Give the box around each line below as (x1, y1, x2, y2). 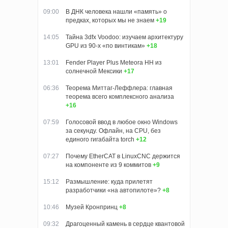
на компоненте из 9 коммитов (66, 161, 151, 168)
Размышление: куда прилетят (66, 178, 153, 185)
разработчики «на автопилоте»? (66, 186, 161, 194)
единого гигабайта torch (66, 135, 134, 143)
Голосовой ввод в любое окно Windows (66, 118, 178, 126)
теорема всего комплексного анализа (66, 93, 174, 100)
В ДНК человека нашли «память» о (66, 8, 167, 15)
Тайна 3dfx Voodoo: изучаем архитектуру (66, 33, 183, 41)
